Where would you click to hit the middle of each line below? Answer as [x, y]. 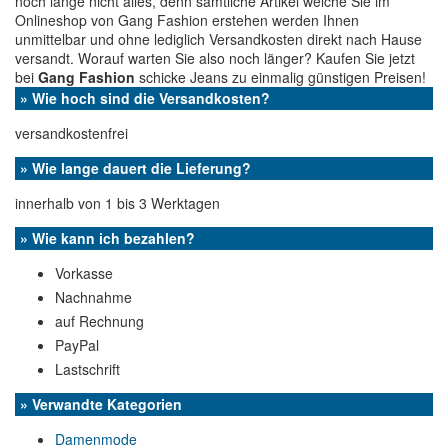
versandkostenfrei [71, 133]
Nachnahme [93, 297]
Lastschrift [87, 369]
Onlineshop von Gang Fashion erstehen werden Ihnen [187, 20]
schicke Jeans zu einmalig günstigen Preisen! [280, 77]
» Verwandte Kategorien [101, 404]
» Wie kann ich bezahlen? [107, 238]
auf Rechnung [99, 321]
